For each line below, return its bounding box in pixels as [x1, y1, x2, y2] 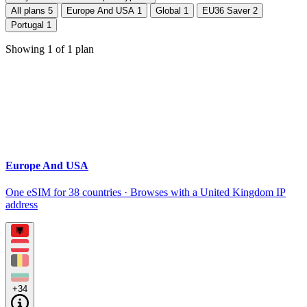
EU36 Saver [202, 5, 253, 16]
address [5, 198, 38, 210]
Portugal [11, 20, 47, 31]
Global [156, 5, 184, 16]
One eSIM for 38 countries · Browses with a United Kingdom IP [5, 186, 286, 198]
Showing [5, 43, 47, 56]
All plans [11, 5, 48, 16]
